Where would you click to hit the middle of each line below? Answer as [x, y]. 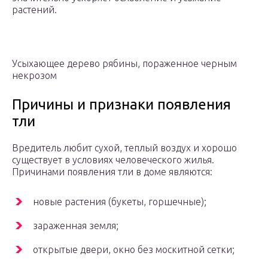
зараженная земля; [76, 226]
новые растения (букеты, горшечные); [120, 202]
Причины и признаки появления [121, 105]
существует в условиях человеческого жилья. [113, 160]
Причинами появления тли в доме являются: [112, 172]
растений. [34, 10]
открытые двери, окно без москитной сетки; [134, 250]
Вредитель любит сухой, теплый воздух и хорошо [124, 148]
